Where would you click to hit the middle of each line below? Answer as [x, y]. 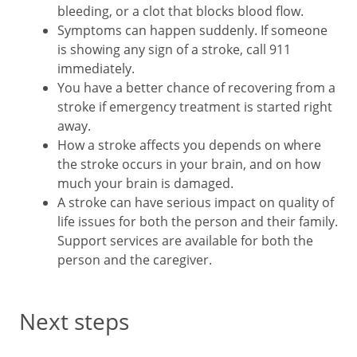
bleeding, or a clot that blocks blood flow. [180, 11]
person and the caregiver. [135, 259]
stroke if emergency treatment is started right [195, 106]
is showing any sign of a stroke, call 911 [174, 49]
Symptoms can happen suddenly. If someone [192, 30]
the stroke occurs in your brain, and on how [189, 164]
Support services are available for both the [185, 240]
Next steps [74, 321]
